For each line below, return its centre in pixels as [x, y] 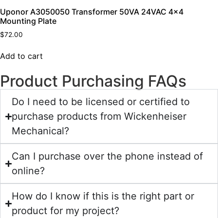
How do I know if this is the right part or [103, 196]
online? [28, 171]
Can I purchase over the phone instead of [108, 156]
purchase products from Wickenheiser [99, 117]
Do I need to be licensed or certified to [101, 102]
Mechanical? [41, 131]
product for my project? [66, 211]
